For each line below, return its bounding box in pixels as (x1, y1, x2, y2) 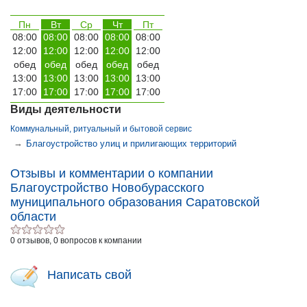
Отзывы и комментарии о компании (10, 167, 213, 180)
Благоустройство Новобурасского (10, 181, 204, 195)
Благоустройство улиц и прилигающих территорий (26, 138, 236, 149)
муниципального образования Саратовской (10, 195, 260, 209)
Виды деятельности (10, 103, 121, 115)
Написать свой (47, 268, 132, 282)
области (10, 210, 56, 223)
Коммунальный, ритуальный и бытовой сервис (10, 124, 192, 134)
